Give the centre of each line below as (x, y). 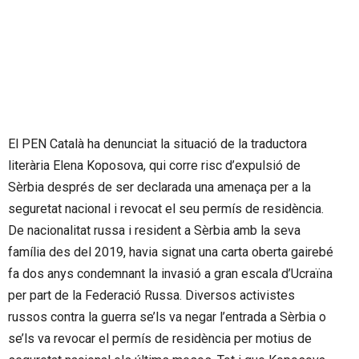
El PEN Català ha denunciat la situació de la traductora (157, 143)
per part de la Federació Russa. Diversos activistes (151, 295)
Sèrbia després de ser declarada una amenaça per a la (159, 187)
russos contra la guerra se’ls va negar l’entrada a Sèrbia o (167, 317)
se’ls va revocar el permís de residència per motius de (160, 338)
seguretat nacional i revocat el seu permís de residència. (166, 208)
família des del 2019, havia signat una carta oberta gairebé (171, 252)
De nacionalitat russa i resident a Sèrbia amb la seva (154, 230)
